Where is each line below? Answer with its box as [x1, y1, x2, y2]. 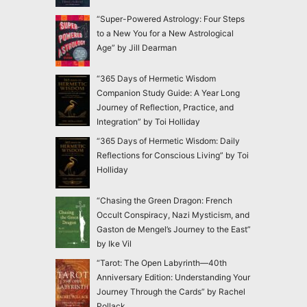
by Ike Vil [96, 238, 132, 249]
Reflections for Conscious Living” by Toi [96, 149, 249, 160]
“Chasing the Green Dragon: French [96, 195, 232, 206]
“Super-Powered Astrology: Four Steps [96, 13, 245, 24]
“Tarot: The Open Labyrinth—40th [96, 257, 227, 268]
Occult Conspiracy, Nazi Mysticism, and [96, 209, 249, 220]
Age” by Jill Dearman [96, 42, 177, 53]
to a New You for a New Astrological [96, 27, 234, 38]
